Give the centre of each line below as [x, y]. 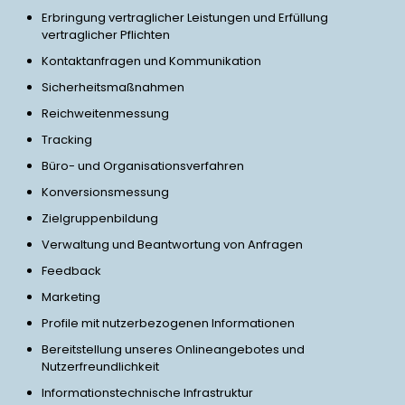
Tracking [67, 140]
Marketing [71, 297]
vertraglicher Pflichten [106, 35]
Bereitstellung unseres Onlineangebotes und [173, 349]
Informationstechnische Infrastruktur [147, 393]
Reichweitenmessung [105, 113]
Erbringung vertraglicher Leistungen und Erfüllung [185, 18]
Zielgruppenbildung [100, 218]
